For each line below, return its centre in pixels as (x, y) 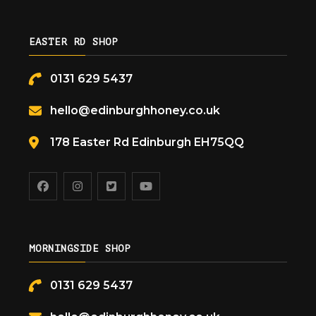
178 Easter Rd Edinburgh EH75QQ (147, 142)
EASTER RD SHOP (74, 42)
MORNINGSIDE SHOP (80, 249)
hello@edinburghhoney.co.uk (135, 111)
